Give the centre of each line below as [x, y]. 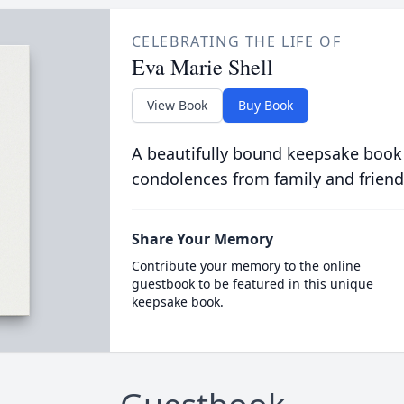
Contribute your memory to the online [246, 266]
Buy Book [265, 105]
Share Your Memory [202, 239]
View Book [177, 105]
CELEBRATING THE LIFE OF [236, 41]
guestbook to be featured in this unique [252, 284]
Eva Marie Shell [202, 67]
